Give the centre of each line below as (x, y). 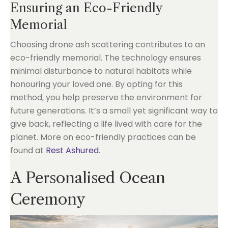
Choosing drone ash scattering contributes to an (108, 44)
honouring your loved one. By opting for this (96, 84)
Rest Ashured (72, 150)
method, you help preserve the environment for (106, 97)
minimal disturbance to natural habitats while (101, 71)
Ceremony (48, 199)
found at (28, 150)
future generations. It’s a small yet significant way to (114, 110)
